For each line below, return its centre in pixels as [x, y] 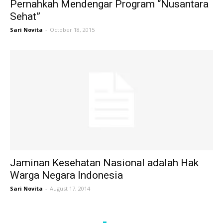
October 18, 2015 [72, 30]
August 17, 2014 [70, 188]
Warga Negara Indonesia [66, 175]
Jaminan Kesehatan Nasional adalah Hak [104, 163]
